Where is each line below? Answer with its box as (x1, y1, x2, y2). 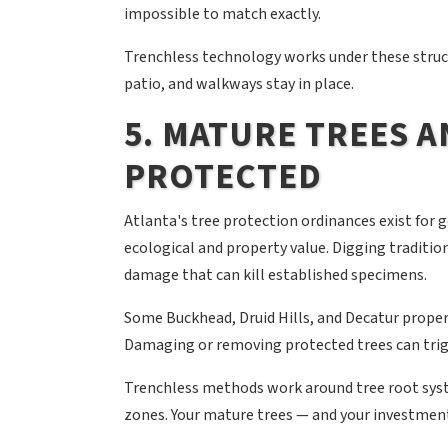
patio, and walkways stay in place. (123, 73, 354, 96)
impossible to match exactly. (123, 3, 321, 26)
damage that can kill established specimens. (123, 264, 427, 287)
